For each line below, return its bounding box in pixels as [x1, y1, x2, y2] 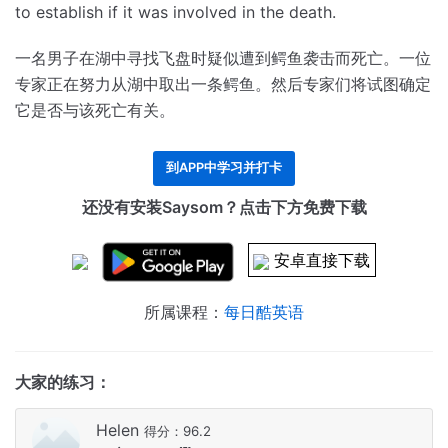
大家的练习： [15, 371, 111, 392]
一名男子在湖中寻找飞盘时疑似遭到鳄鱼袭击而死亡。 [15, 48, 399, 69]
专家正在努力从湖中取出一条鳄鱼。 [15, 74, 271, 95]
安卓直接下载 [274, 250, 371, 271]
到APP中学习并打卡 [166, 160, 282, 176]
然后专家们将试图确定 [271, 74, 431, 95]
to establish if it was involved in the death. [15, 2, 336, 23]
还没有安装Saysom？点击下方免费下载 [81, 197, 367, 218]
